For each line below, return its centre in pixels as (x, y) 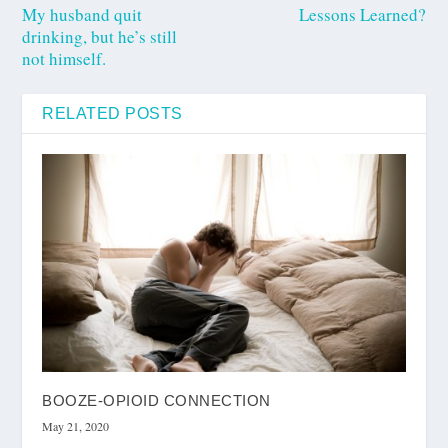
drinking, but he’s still (100, 36)
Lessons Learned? (362, 14)
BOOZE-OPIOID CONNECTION (156, 400)
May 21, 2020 (76, 425)
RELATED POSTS (112, 113)
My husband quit (82, 14)
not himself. (64, 58)
